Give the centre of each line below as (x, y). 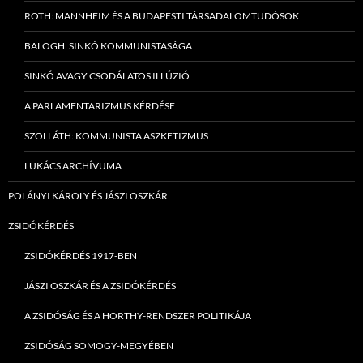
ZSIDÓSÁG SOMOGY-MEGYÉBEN (99, 346)
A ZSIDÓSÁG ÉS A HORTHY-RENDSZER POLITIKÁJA (138, 316)
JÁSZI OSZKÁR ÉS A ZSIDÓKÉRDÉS (100, 286)
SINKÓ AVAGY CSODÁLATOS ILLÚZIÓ (107, 76)
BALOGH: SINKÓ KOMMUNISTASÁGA (108, 46)
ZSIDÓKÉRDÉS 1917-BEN (81, 256)
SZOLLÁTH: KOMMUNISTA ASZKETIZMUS (116, 136)
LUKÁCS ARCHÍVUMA (73, 166)
